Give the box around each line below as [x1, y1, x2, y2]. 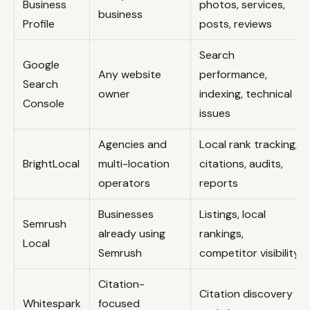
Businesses [98, 206, 154, 221]
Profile [23, 16, 55, 31]
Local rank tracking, [199, 136, 298, 152]
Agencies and [98, 136, 167, 152]
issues [199, 105, 230, 120]
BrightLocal [23, 156, 80, 171]
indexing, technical [199, 86, 292, 101]
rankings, [199, 226, 244, 241]
